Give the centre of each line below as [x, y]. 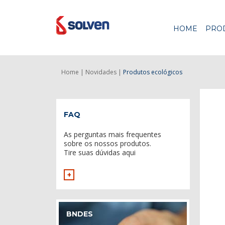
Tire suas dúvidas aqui [100, 152]
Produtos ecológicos [153, 72]
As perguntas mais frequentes [113, 134]
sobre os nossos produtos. [107, 143]
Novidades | [103, 72]
